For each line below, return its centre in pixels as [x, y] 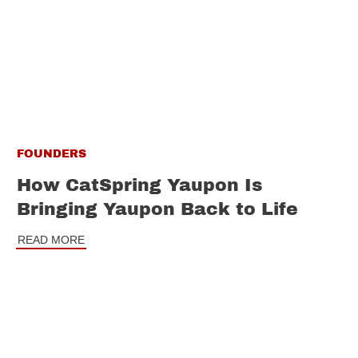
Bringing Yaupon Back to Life [157, 210]
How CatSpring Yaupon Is [139, 186]
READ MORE [51, 240]
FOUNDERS [52, 154]
